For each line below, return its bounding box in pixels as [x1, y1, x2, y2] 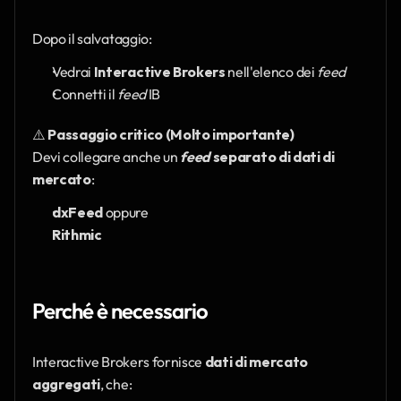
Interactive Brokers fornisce [32, 353, 205, 371]
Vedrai [52, 63, 94, 81]
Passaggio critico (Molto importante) [47, 125, 294, 144]
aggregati [32, 375, 101, 394]
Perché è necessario [32, 297, 208, 325]
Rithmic [52, 226, 102, 244]
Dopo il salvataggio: [32, 30, 152, 48]
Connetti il [52, 85, 118, 104]
